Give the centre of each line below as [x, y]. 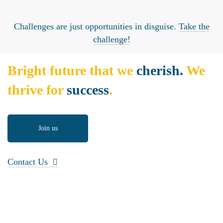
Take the [194, 26]
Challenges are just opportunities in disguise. [96, 26]
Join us [48, 128]
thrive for [37, 90]
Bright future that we [72, 70]
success [88, 90]
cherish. [160, 70]
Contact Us [28, 162]
